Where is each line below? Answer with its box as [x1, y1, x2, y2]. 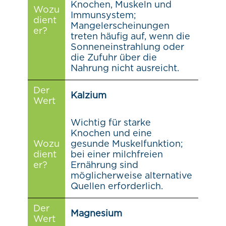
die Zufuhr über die [70, 53, 157, 63]
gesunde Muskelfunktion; [70, 139, 183, 149]
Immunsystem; [70, 11, 136, 20]
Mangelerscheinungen [70, 21, 169, 31]
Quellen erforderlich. [70, 182, 163, 191]
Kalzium [70, 91, 106, 100]
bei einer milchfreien [70, 150, 163, 159]
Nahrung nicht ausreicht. [70, 64, 179, 73]
